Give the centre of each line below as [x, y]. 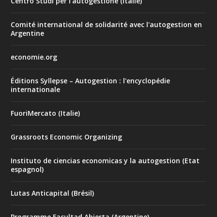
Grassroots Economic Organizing [67, 137]
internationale [36, 89]
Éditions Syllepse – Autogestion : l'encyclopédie [91, 80]
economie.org [34, 57]
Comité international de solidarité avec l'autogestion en [107, 24]
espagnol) [27, 169]
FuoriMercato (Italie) [46, 113]
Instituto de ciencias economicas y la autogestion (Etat [105, 160]
